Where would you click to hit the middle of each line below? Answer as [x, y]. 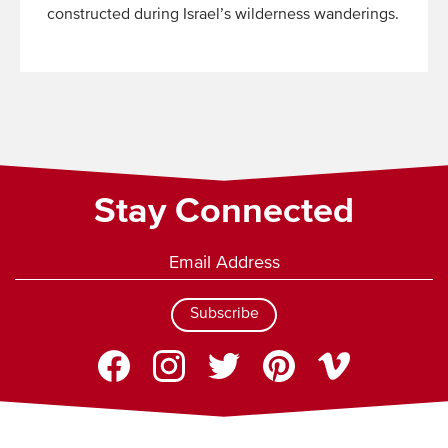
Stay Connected [224, 211]
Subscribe [224, 314]
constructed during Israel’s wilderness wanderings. [223, 14]
